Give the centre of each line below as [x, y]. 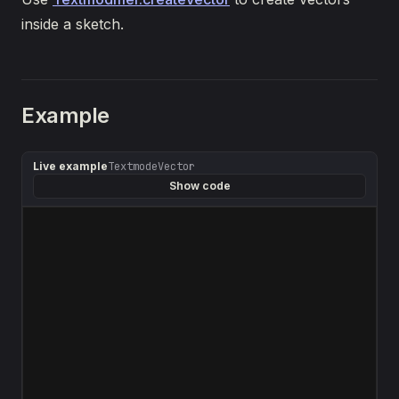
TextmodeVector [151, 167]
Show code [199, 186]
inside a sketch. [73, 24]
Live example [70, 166]
